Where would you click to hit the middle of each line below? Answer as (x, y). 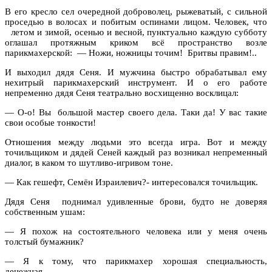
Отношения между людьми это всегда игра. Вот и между (136, 142)
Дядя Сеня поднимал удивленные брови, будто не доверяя (136, 201)
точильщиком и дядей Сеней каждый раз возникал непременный (136, 152)
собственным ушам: (45, 212)
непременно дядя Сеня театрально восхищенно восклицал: (122, 93)
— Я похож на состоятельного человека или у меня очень (136, 231)
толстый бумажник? (44, 241)
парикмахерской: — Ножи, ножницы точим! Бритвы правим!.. (131, 53)
